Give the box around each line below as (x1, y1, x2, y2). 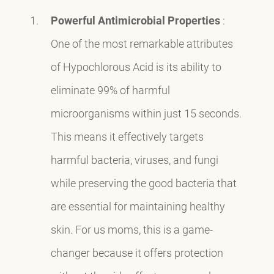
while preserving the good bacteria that (50, 175, 237, 190)
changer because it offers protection (50, 245, 223, 260)
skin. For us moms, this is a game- (50, 221, 213, 237)
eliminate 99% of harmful (50, 82, 170, 97)
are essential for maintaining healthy (50, 198, 225, 213)
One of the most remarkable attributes (50, 35, 233, 51)
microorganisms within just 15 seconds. (50, 105, 242, 120)
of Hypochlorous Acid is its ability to (50, 59, 221, 74)
